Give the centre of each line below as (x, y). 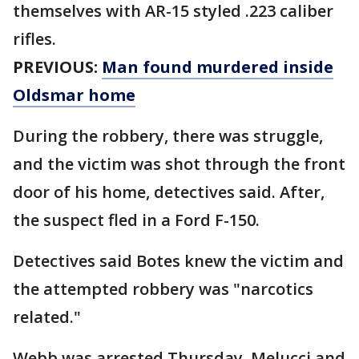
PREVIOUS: (57, 67)
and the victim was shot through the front (179, 164)
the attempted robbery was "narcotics (163, 289)
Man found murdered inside (218, 67)
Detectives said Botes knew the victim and (178, 261)
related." (47, 317)
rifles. (34, 39)
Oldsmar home (74, 95)
